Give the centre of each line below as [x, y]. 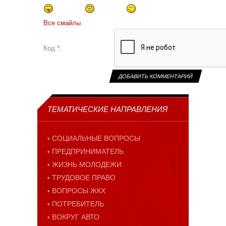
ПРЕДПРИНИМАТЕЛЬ [88, 152]
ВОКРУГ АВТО [76, 217]
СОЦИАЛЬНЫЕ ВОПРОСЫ [96, 138]
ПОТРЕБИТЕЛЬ [78, 204]
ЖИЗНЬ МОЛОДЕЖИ [87, 165]
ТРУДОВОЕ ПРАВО [84, 178]
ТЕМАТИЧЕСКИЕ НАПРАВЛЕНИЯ [107, 109]
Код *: [52, 48]
